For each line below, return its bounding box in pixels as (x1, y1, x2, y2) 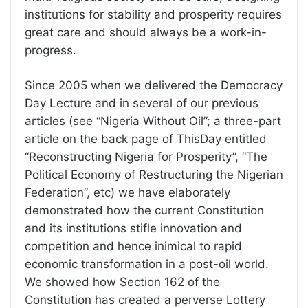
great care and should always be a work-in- (25, 25, 267, 40)
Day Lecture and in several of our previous (25, 96, 258, 111)
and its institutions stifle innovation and (25, 221, 242, 236)
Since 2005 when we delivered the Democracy (25, 78, 283, 93)
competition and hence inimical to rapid (25, 239, 242, 254)
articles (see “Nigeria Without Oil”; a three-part (25, 114, 281, 129)
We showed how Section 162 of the (25, 275, 220, 289)
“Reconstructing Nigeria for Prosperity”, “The (25, 150, 267, 164)
